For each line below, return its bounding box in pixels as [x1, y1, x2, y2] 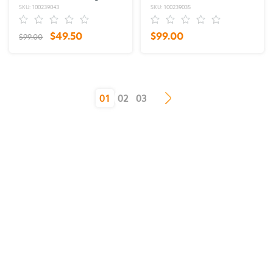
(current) [85, 91, 123, 103]
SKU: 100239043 [19, 4, 60, 10]
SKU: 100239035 [151, 4, 191, 10]
